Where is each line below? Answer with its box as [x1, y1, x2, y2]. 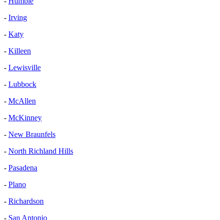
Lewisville [8, 63, 41, 72]
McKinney [8, 113, 42, 122]
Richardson [8, 196, 44, 205]
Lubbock [8, 80, 36, 88]
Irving [8, 13, 27, 22]
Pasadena [8, 163, 37, 172]
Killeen [8, 46, 31, 55]
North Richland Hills [8, 146, 73, 155]
